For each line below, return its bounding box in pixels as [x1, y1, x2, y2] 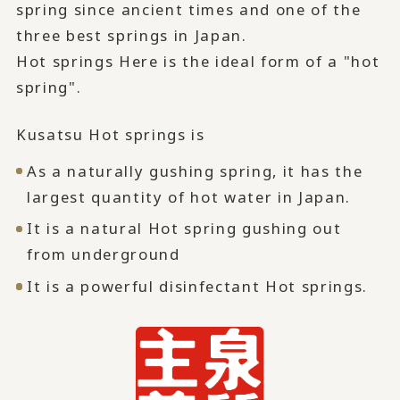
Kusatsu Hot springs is [15, 123, 205, 145]
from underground [26, 244, 186, 265]
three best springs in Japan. [15, 24, 247, 46]
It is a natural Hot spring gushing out [26, 218, 342, 239]
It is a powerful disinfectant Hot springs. [26, 276, 369, 296]
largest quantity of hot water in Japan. [26, 186, 352, 207]
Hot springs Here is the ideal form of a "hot [15, 50, 380, 71]
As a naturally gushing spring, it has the [26, 160, 363, 181]
